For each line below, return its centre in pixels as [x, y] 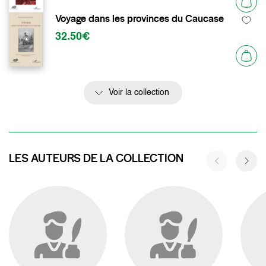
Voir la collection [139, 93]
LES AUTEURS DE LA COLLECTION [96, 158]
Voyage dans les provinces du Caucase [140, 18]
